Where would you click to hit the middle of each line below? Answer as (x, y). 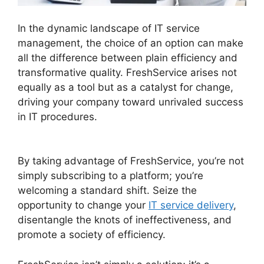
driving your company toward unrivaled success (131, 102)
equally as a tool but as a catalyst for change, (126, 87)
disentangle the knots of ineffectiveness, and (125, 220)
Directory (39, 131)
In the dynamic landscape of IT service (109, 28)
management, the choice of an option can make (131, 43)
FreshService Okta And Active (171, 116)
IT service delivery (191, 205)
